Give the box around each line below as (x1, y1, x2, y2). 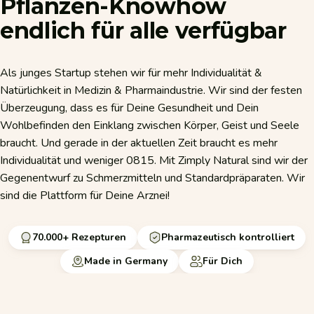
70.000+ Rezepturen (32, 230, 126, 244)
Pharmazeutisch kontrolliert (161, 230, 294, 244)
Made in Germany (84, 254, 168, 268)
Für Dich (203, 254, 243, 268)
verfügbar (175, 16, 287, 44)
